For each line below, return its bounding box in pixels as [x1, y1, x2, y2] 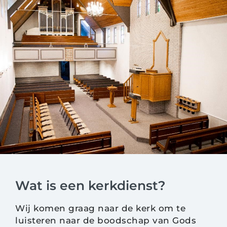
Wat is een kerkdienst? [15, 178, 166, 193]
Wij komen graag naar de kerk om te [15, 203, 185, 213]
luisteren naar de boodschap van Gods [15, 215, 196, 225]
